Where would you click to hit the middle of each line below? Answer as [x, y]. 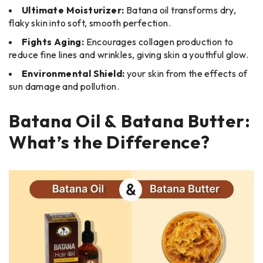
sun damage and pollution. [64, 86]
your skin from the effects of [186, 73]
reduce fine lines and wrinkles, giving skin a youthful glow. [129, 54]
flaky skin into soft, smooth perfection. [90, 23]
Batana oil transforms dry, [181, 10]
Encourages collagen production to [160, 41]
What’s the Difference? [109, 142]
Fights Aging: [54, 41]
